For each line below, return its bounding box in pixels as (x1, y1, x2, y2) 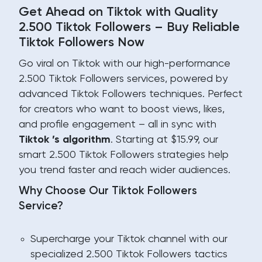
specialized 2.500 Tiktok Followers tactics (30, 249, 227, 260)
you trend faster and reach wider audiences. (19, 165, 230, 175)
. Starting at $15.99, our (111, 135, 218, 145)
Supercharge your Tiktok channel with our (30, 234, 227, 244)
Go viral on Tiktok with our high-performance (19, 58, 230, 69)
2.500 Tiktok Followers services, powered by (19, 74, 227, 84)
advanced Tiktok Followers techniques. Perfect (19, 89, 243, 99)
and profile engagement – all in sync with (19, 119, 216, 130)
